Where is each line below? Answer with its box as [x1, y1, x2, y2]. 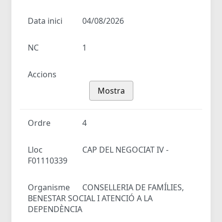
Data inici [28, 15, 62, 27]
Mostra [97, 85, 125, 96]
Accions [28, 69, 56, 80]
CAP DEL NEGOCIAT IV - [82, 144, 169, 156]
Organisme [28, 182, 70, 193]
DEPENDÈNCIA [28, 204, 82, 215]
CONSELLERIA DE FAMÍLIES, [82, 182, 184, 193]
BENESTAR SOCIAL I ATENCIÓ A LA [28, 193, 153, 204]
